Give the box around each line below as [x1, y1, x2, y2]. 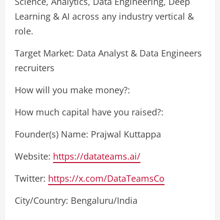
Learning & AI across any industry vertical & [15, 10, 194, 22]
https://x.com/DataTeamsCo [48, 172, 165, 184]
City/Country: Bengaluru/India [15, 194, 137, 206]
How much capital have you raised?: [15, 106, 164, 118]
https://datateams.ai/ [53, 150, 140, 162]
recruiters [15, 61, 55, 74]
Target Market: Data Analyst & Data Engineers [15, 47, 202, 59]
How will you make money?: [15, 83, 130, 96]
